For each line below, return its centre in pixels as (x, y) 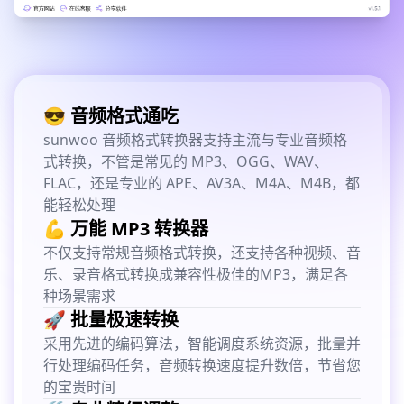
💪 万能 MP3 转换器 (126, 229)
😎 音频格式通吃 (111, 116)
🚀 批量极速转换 (111, 320)
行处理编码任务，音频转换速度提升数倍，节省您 (202, 366)
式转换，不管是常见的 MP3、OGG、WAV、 (186, 162)
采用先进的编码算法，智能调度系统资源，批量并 (202, 344)
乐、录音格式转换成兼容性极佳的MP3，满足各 (196, 275)
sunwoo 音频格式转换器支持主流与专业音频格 (195, 140)
